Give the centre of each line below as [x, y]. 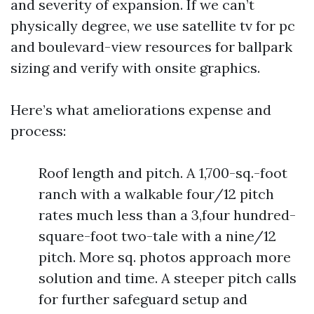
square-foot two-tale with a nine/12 [157, 236]
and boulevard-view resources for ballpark [151, 47]
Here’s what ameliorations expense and [141, 110]
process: [38, 131]
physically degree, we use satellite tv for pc [153, 26]
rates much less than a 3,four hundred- [167, 215]
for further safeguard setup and [143, 299]
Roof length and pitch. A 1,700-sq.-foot [163, 173]
